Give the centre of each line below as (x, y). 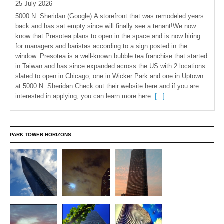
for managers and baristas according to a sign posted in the (101, 46)
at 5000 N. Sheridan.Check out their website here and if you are (107, 86)
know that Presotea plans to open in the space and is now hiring (108, 36)
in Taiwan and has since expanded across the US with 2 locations (110, 66)
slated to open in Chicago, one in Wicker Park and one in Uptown (109, 76)
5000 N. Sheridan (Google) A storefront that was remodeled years (110, 16)
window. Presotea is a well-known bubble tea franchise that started (111, 56)
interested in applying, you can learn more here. (85, 96)
